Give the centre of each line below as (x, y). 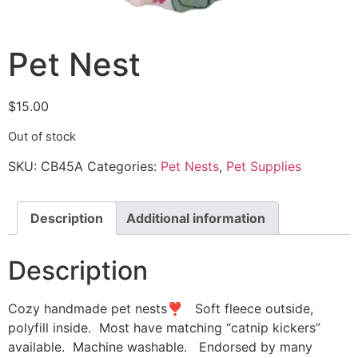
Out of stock (42, 136)
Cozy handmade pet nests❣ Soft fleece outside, (161, 308)
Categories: (124, 166)
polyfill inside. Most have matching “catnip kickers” (164, 327)
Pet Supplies (264, 166)
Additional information (196, 218)
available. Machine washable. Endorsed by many (160, 346)
